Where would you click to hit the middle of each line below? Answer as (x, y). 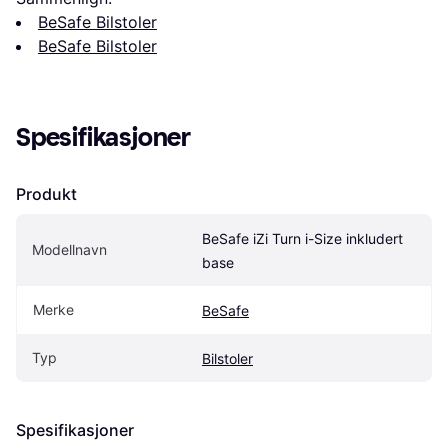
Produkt (46, 193)
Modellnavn (69, 249)
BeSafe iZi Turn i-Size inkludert (302, 238)
